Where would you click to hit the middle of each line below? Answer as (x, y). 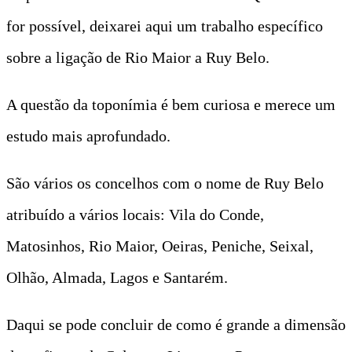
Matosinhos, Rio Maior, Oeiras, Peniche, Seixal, (160, 246)
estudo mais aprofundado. (90, 136)
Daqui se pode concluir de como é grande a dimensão (176, 324)
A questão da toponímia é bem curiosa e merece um (171, 104)
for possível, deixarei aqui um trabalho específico (165, 26)
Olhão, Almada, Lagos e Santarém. (117, 277)
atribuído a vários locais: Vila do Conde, (135, 214)
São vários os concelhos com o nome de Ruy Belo (165, 183)
